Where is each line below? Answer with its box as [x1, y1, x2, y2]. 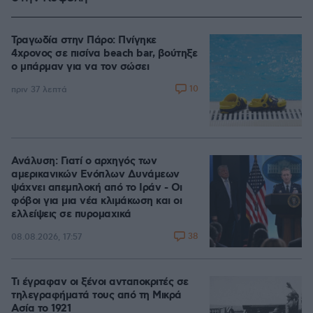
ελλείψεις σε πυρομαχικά [11, 208, 131, 222]
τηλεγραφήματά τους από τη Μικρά [11, 289, 182, 303]
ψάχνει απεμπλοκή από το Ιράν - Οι [11, 181, 182, 196]
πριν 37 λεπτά [11, 84, 67, 95]
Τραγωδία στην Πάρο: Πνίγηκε [11, 34, 156, 48]
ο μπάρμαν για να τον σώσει [11, 60, 149, 75]
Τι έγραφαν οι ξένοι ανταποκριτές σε [11, 275, 189, 290]
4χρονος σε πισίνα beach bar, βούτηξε [11, 47, 197, 61]
